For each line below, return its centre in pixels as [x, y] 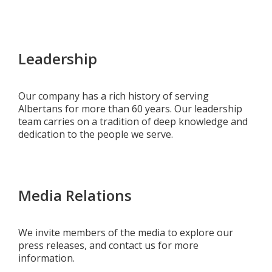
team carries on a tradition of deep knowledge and [133, 121]
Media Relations [75, 195]
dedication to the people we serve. [96, 134]
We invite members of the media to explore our [126, 233]
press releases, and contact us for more [108, 245]
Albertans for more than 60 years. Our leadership [130, 109]
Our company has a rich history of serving [114, 96]
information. [46, 258]
